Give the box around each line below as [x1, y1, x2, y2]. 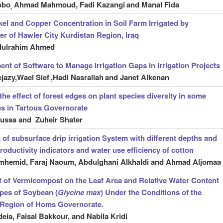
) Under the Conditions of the [100, 187, 202, 198]
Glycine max [57, 187, 101, 198]
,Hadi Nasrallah [50, 72, 104, 83]
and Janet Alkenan [105, 72, 169, 83]
